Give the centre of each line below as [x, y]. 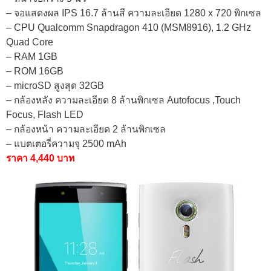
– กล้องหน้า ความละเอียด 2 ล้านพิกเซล [86, 129]
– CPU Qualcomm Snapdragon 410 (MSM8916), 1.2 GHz [129, 28]
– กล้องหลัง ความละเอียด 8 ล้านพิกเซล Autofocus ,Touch [123, 100]
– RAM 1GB [32, 57]
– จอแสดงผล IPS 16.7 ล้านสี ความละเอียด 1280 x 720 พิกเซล [134, 13]
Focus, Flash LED [45, 115]
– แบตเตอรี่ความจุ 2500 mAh [66, 144]
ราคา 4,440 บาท [40, 158]
